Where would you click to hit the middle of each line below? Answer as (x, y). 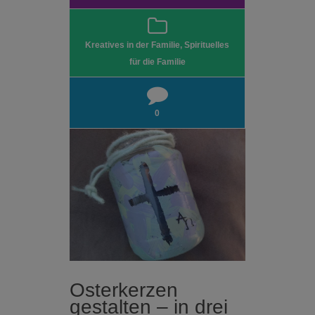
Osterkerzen (124, 290)
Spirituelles (207, 45)
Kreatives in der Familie (133, 45)
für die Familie (157, 62)
